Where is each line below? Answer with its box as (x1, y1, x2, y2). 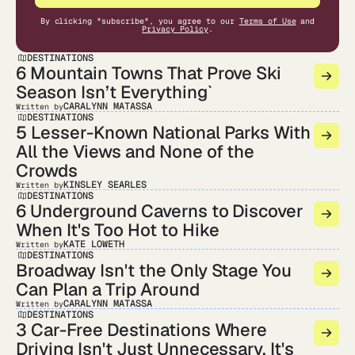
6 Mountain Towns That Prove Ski (16, 62, 282, 84)
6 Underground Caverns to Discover (16, 200, 304, 222)
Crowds (16, 159, 78, 181)
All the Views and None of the (16, 140, 255, 162)
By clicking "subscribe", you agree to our (40, 16, 235, 26)
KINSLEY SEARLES (63, 178, 147, 191)
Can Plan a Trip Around (16, 278, 200, 300)
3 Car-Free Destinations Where (16, 319, 268, 341)
